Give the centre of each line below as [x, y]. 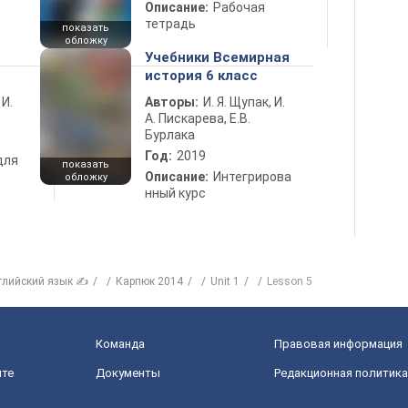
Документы [128, 373]
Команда [120, 344]
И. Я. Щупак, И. [244, 102]
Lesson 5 [290, 281]
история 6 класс [201, 76]
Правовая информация [338, 344]
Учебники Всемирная [217, 57]
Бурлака [170, 135]
